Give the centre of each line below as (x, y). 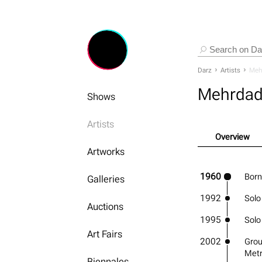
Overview (232, 137)
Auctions (106, 206)
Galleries (106, 179)
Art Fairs (105, 234)
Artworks (106, 151)
